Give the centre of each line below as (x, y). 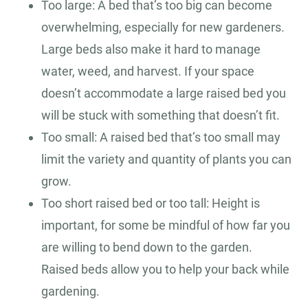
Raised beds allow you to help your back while (165, 269)
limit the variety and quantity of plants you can (166, 159)
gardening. (70, 291)
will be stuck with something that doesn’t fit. (161, 115)
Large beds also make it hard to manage (151, 49)
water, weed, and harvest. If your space (148, 71)
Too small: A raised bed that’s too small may (161, 137)
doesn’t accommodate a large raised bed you (164, 93)
